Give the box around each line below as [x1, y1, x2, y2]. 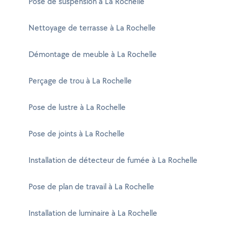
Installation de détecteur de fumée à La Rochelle [28, 155, 197, 165]
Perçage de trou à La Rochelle [28, 75, 132, 86]
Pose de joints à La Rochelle [28, 128, 125, 139]
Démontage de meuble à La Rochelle [28, 49, 157, 60]
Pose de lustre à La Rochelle [28, 102, 126, 112]
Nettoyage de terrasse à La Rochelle [28, 22, 156, 33]
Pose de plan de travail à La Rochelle [28, 181, 154, 192]
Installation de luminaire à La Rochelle [28, 208, 157, 218]
